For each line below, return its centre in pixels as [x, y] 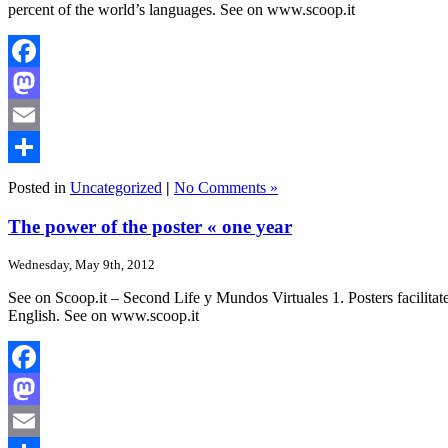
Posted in [39, 188]
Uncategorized [116, 188]
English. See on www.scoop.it [103, 315]
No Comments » [226, 188]
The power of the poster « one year [150, 227]
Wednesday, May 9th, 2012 [81, 264]
